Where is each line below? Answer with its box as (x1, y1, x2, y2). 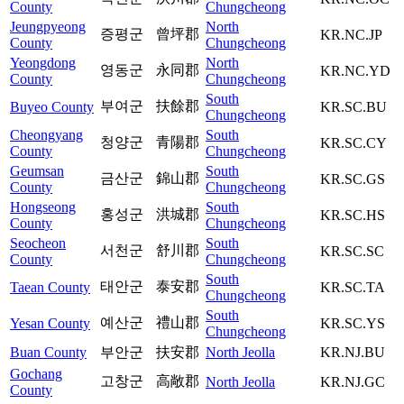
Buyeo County (10, 98, 94, 115)
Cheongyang (10, 126, 83, 142)
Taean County (10, 279, 90, 295)
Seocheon (10, 234, 66, 251)
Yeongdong (10, 54, 76, 70)
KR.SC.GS (320, 170, 385, 187)
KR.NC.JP (320, 26, 382, 42)
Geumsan (10, 162, 64, 179)
